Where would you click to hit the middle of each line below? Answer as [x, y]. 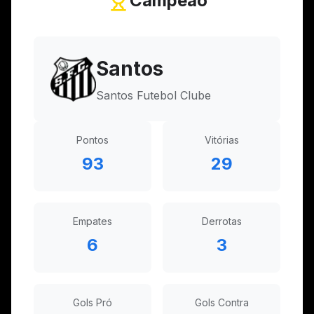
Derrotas [221, 221]
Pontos [93, 140]
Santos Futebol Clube [153, 95]
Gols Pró [93, 302]
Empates [93, 221]
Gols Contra [221, 302]
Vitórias [221, 140]
